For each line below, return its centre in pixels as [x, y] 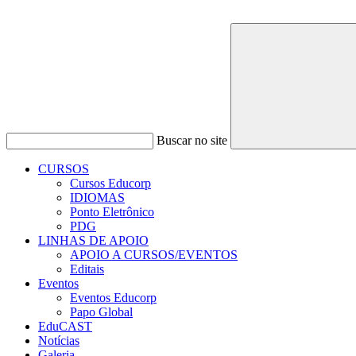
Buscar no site [192, 140]
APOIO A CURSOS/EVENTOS [154, 255]
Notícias [59, 341]
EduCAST [65, 326]
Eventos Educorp [113, 298]
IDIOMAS [97, 197]
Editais [87, 269]
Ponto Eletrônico [112, 212]
